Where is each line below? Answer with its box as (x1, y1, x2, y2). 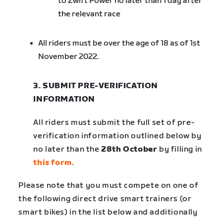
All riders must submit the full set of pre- (33, 117, 195, 127)
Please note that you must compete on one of (18, 180, 199, 190)
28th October (101, 144, 158, 154)
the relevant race (58, 9, 124, 19)
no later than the (33, 144, 102, 154)
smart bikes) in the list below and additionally (18, 207, 198, 217)
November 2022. (38, 52, 101, 62)
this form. (33, 158, 76, 167)
